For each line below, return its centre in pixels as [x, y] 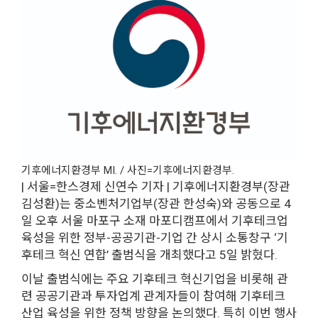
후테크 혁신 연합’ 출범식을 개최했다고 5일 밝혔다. [149, 254]
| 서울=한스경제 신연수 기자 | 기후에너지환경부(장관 [156, 186]
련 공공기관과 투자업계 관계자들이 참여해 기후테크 [153, 296]
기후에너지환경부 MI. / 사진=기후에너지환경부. [128, 170]
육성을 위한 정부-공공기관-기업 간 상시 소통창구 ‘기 [155, 237]
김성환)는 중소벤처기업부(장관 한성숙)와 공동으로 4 [156, 203]
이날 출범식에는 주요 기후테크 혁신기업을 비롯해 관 [155, 279]
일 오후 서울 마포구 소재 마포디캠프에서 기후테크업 [155, 220]
